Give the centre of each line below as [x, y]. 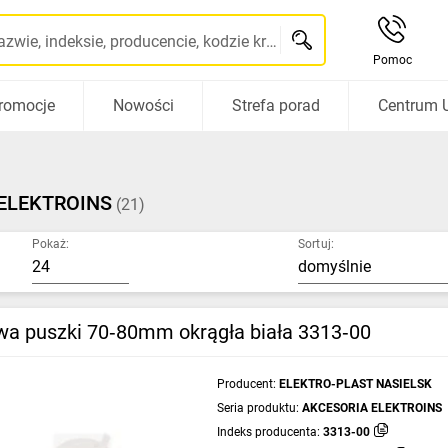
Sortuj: [316, 244]
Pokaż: [50, 244]
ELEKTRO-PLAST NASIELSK [355, 384]
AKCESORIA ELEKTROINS [371, 408]
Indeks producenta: [268, 432]
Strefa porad [275, 105]
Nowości [143, 105]
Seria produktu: [257, 408]
